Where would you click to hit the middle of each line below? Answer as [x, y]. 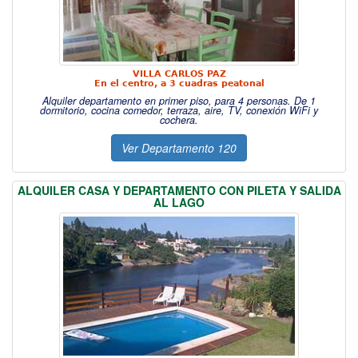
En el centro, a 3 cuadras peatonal [179, 84]
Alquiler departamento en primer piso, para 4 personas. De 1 [179, 101]
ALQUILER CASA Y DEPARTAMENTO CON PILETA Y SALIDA [179, 190]
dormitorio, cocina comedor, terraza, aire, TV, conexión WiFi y [179, 110]
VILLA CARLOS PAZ [179, 74]
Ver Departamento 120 [179, 148]
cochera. [179, 120]
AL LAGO [179, 202]
